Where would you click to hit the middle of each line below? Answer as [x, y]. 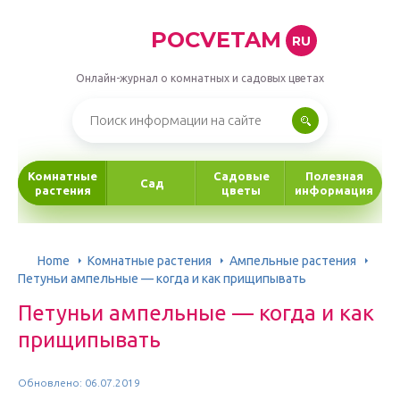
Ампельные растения [293, 260]
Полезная [334, 176]
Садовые [241, 176]
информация [334, 190]
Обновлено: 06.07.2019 [79, 383]
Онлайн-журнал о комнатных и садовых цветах [200, 78]
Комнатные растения [150, 260]
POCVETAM [216, 40]
